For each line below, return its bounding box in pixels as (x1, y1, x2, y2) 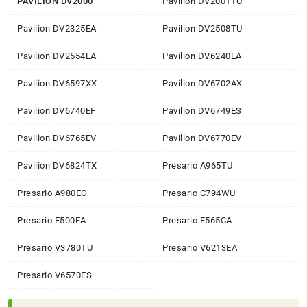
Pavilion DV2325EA (17, 23, 97, 34)
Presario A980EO (17, 187, 88, 198)
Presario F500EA (17, 214, 86, 225)
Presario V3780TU (17, 242, 93, 253)
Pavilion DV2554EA (17, 50, 97, 61)
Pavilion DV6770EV (162, 132, 242, 143)
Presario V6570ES (17, 269, 92, 280)
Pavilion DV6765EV (17, 132, 97, 143)
